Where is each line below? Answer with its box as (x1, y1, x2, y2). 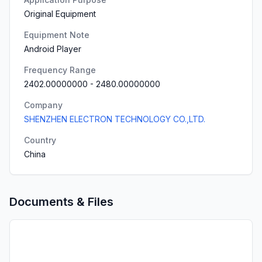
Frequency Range (24, 65, 96, 75)
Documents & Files (9, 195, 113, 209)
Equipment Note (24, 30, 89, 40)
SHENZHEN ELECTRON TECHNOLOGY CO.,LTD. (24, 114, 205, 124)
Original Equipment (24, 9, 96, 19)
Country (24, 135, 56, 145)
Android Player (24, 44, 81, 54)
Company (24, 100, 63, 110)
